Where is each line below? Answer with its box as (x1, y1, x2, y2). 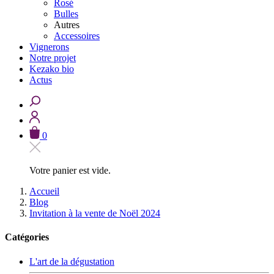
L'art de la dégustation (29, 256, 114, 267)
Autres (54, 20, 80, 30)
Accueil (29, 186, 59, 196)
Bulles (54, 9, 78, 19)
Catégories (5, 232, 49, 243)
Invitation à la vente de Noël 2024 (29, 208, 160, 218)
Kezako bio (29, 64, 74, 74)
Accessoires (54, 31, 100, 41)
